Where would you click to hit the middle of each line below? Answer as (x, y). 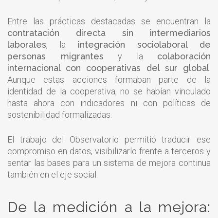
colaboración (184, 56)
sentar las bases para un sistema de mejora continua (109, 163)
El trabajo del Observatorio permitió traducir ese (109, 139)
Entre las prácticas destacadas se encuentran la (109, 21)
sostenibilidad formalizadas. (60, 114)
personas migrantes (55, 56)
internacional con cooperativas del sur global (108, 68)
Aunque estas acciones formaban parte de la (109, 79)
